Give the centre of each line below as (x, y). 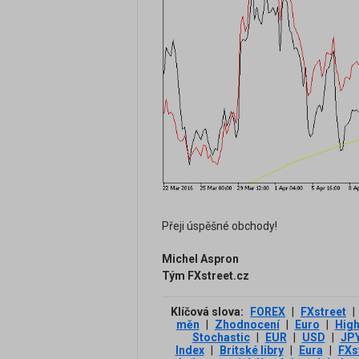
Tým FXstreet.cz (206, 276)
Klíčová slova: (208, 312)
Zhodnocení (247, 325)
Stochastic (221, 338)
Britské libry (251, 351)
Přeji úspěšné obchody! (220, 226)
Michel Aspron (200, 259)
